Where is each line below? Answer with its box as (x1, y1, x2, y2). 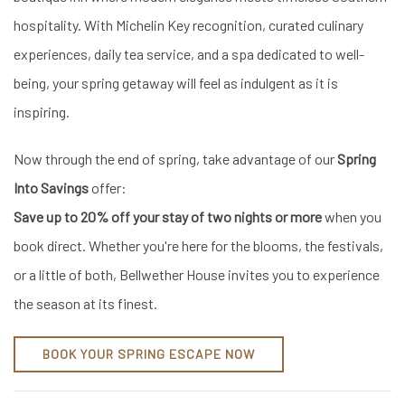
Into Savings (14, 178, 89, 196)
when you (322, 207, 381, 225)
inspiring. (14, 102, 70, 120)
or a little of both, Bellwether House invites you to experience (14, 265, 380, 283)
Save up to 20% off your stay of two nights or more (14, 207, 322, 225)
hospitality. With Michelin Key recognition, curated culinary (14, 15, 363, 33)
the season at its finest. (14, 294, 157, 312)
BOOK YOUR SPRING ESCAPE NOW (42, 345, 255, 362)
